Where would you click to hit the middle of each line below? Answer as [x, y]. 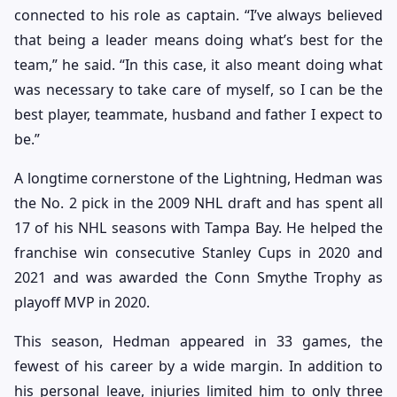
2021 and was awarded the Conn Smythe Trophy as [198, 278]
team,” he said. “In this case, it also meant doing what [198, 65]
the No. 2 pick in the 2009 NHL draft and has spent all [198, 203]
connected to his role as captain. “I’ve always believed [198, 16]
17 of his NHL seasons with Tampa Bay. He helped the [198, 228]
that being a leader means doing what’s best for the [198, 40]
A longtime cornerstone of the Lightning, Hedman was [198, 179]
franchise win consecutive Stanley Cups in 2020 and [198, 253]
